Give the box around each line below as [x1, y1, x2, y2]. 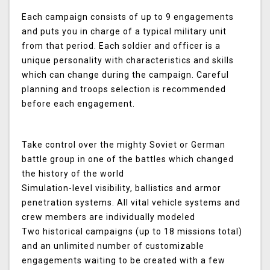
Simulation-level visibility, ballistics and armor [22, 183, 221, 193]
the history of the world [22, 169, 124, 179]
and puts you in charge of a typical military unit [22, 27, 227, 37]
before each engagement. [22, 99, 135, 109]
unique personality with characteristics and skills [22, 55, 234, 66]
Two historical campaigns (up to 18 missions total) [22, 227, 242, 237]
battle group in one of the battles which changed [22, 154, 234, 165]
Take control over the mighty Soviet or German [22, 140, 225, 150]
